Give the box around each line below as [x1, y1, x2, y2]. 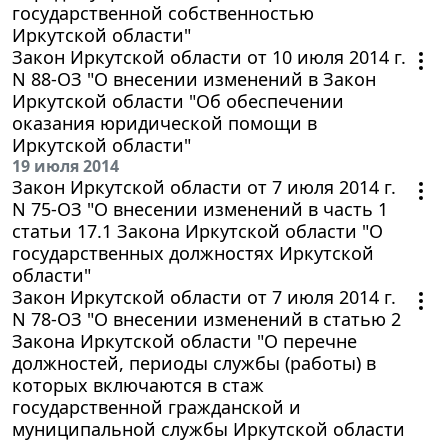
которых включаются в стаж [12, 372, 264, 397]
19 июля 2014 [12, 154, 119, 177]
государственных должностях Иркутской [12, 240, 374, 265]
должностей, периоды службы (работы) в [12, 350, 376, 375]
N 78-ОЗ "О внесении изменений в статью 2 [12, 306, 401, 331]
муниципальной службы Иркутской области [12, 416, 405, 441]
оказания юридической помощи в [12, 110, 317, 135]
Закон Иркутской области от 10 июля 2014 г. [12, 44, 406, 69]
